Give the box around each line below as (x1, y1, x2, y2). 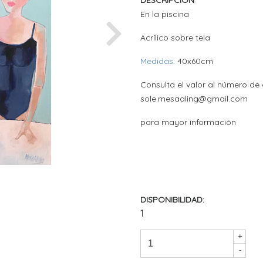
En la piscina (140, 9, 191, 20)
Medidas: (140, 56, 175, 67)
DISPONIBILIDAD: (140, 194, 204, 205)
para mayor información (140, 117, 236, 128)
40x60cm (175, 56, 213, 67)
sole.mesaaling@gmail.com (140, 93, 248, 104)
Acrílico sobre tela (140, 32, 213, 43)
